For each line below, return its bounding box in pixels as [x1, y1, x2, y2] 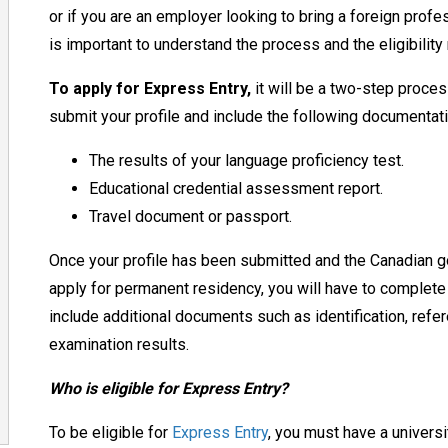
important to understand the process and [61, 34, 353, 54]
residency [192, 278, 261, 298]
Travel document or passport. [88, 206, 296, 226]
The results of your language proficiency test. [88, 150, 408, 170]
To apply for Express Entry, [48, 78, 251, 98]
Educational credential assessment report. [88, 178, 387, 198]
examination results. [48, 334, 193, 354]
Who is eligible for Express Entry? [48, 378, 292, 398]
